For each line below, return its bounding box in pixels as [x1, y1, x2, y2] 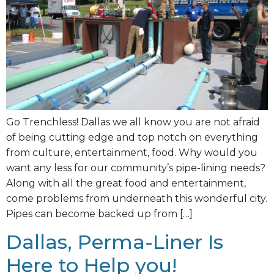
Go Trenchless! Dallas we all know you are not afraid [6, 116, 260, 128]
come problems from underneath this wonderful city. [6, 193, 267, 205]
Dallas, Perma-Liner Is [6, 229, 223, 254]
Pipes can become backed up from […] [6, 208, 193, 220]
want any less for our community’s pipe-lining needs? [6, 162, 265, 174]
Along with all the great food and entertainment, [6, 177, 246, 190]
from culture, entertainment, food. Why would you [6, 147, 257, 159]
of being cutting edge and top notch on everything [6, 131, 258, 144]
